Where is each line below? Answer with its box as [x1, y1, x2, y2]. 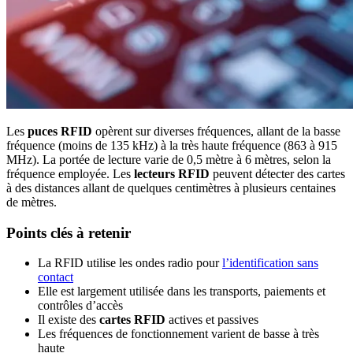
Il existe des [38, 313, 99, 327]
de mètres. [6, 195, 57, 209]
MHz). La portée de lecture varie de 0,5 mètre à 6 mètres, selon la [6, 152, 331, 166]
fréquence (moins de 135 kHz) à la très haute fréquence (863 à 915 [6, 138, 337, 152]
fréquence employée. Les [6, 166, 134, 180]
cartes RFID [99, 313, 165, 327]
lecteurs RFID [134, 166, 210, 180]
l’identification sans [222, 256, 318, 270]
